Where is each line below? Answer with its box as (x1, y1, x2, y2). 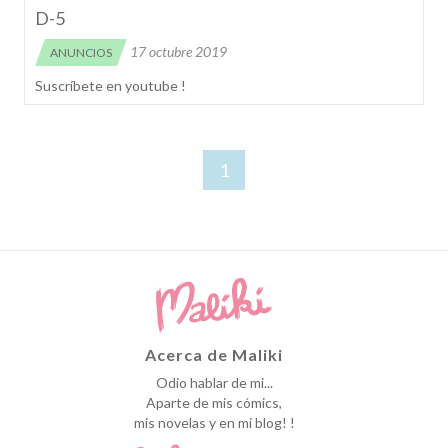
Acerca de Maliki (145, 345, 283, 365)
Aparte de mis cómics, (146, 394, 282, 412)
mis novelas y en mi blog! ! (133, 414, 295, 432)
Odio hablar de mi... (155, 374, 273, 392)
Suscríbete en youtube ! (35, 77, 186, 94)
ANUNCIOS (50, 45, 112, 60)
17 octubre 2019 (130, 43, 227, 60)
